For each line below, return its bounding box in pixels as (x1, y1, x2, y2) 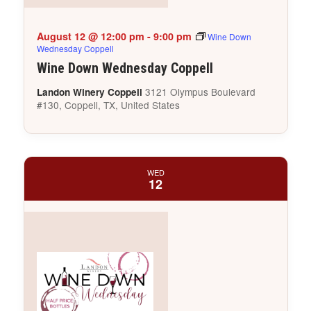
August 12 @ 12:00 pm (36, 29, 144, 44)
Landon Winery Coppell (36, 85, 145, 99)
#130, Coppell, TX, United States (36, 98, 180, 112)
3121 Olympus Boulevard (144, 85, 255, 99)
